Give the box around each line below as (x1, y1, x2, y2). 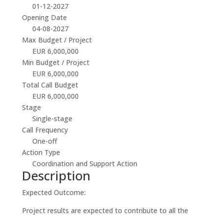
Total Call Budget (22, 80, 78, 89)
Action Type (22, 148, 60, 157)
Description (22, 167, 90, 184)
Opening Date (22, 13, 67, 22)
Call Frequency (22, 125, 68, 134)
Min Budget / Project (22, 58, 89, 67)
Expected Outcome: (22, 188, 86, 197)
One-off (32, 136, 57, 146)
